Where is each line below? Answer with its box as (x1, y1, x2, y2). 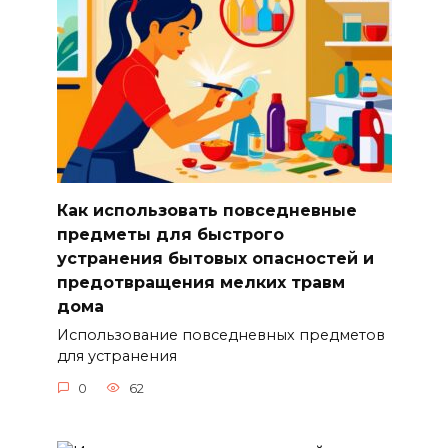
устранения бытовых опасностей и (56, 248, 374, 268)
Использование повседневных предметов (56, 326, 385, 344)
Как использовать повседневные (56, 200, 357, 220)
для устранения (56, 347, 177, 365)
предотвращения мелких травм (56, 272, 345, 292)
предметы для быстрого (56, 224, 284, 244)
